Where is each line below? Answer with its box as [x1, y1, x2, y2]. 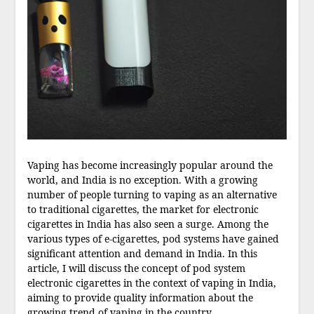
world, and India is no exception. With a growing [27, 173, 258, 187]
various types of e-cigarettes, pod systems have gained [27, 232, 279, 246]
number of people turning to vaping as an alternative [27, 188, 277, 202]
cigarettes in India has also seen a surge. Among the [27, 217, 268, 231]
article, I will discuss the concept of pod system [27, 261, 245, 275]
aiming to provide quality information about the [27, 291, 253, 305]
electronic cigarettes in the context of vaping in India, [27, 276, 276, 290]
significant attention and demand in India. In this [27, 247, 257, 261]
